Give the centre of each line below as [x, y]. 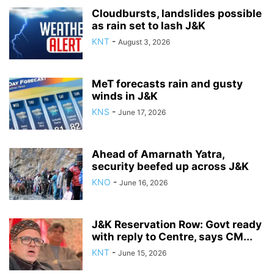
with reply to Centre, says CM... [172, 236]
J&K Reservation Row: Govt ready [177, 224]
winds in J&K [125, 96]
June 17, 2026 [142, 112]
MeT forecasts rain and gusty [167, 83]
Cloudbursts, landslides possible [177, 13]
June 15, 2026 [142, 253]
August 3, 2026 [144, 42]
